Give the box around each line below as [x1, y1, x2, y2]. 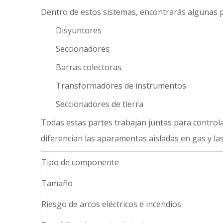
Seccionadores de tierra [56, 99, 143, 110]
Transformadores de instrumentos [56, 80, 186, 91]
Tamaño [41, 178, 73, 189]
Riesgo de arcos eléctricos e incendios [41, 199, 181, 210]
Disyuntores [56, 25, 102, 36]
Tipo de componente [41, 157, 119, 168]
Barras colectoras [56, 62, 121, 73]
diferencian [41, 133, 85, 144]
